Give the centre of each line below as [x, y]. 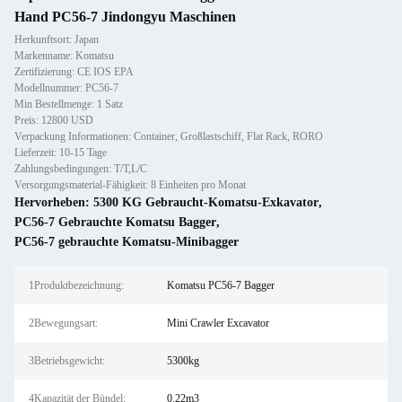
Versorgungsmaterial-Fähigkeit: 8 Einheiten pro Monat [130, 185]
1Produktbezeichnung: [76, 285]
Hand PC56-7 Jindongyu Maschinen [125, 17]
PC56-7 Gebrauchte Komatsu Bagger [115, 222]
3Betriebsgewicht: [67, 361]
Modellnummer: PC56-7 [66, 88]
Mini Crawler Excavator [218, 323]
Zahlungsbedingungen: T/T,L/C [81, 169]
